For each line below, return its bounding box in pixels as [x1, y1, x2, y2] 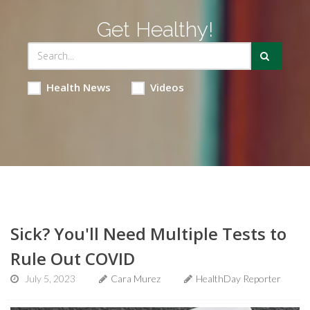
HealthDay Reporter [196, 272, 281, 284]
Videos [149, 80, 184, 94]
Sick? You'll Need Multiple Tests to [10, 221, 286, 245]
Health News [46, 80, 111, 94]
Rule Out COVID [10, 246, 135, 270]
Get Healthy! [96, 17, 213, 42]
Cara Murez [111, 272, 161, 284]
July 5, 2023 [25, 272, 75, 284]
